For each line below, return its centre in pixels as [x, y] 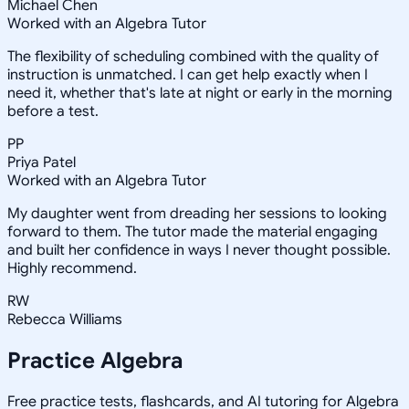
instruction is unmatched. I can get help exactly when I [188, 75]
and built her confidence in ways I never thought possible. [199, 251]
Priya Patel [42, 163]
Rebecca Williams [65, 320]
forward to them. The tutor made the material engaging [193, 232]
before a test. [53, 112]
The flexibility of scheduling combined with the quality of [193, 57]
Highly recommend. [72, 269]
